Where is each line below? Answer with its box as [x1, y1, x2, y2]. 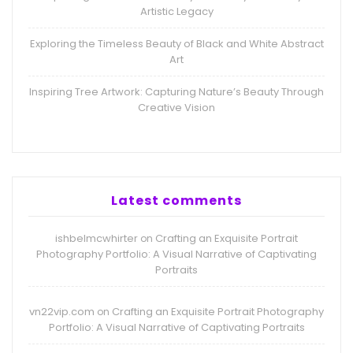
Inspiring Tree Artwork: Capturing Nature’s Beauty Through [29, 84, 324, 100]
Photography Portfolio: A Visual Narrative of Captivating [36, 247, 317, 262]
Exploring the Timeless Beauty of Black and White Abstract [29, 36, 324, 52]
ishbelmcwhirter [55, 231, 138, 247]
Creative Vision [138, 100, 215, 116]
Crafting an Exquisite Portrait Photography [112, 304, 324, 320]
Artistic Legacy [139, 4, 214, 20]
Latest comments [111, 191, 242, 210]
